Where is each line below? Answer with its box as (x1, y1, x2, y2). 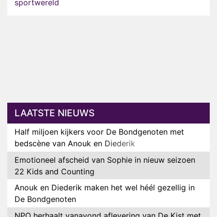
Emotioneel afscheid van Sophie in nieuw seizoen (15, 155, 195, 165)
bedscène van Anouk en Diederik (15, 139, 135, 149)
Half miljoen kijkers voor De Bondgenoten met (15, 127, 184, 137)
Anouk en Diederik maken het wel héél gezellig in (15, 183, 195, 193)
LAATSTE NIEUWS (15, 107, 94, 119)
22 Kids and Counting (15, 166, 94, 176)
